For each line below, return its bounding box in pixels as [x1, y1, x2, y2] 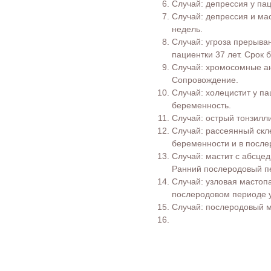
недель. [172, 24, 203, 34]
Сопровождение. [172, 74, 238, 85]
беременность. [172, 100, 231, 110]
